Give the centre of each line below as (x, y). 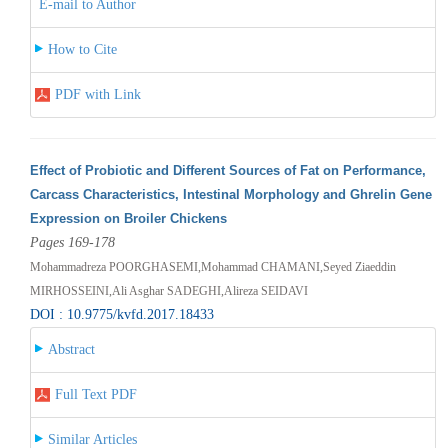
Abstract (71, 349)
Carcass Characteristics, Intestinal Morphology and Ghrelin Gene (230, 194)
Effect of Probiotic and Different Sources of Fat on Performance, (227, 170)
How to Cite (82, 49)
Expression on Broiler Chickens (128, 218)
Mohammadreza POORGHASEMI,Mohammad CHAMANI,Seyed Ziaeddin (212, 266)
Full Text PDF (95, 394)
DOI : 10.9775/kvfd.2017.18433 (121, 314)
